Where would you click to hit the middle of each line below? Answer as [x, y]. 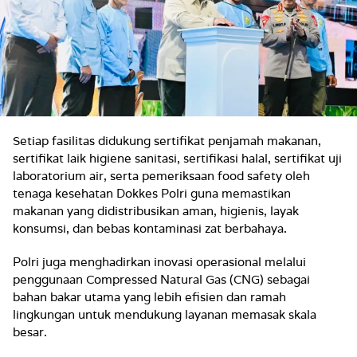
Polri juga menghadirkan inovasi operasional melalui [159, 262]
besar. [30, 332]
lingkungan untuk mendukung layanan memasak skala [165, 314]
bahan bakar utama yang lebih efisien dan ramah [149, 297]
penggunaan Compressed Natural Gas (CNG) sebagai [161, 279]
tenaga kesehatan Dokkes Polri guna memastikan [152, 193]
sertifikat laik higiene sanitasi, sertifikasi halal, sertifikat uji [177, 158]
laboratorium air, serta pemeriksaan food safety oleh [161, 176]
